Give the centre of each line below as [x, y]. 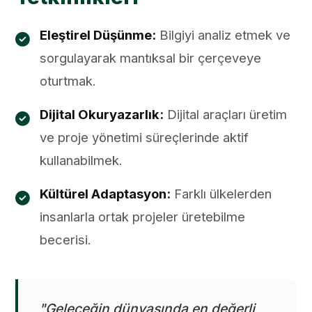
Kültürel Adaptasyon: [106, 194]
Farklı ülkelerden [221, 194]
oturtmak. [68, 81]
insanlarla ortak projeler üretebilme [143, 217]
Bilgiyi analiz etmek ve [224, 35]
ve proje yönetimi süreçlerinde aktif [145, 137]
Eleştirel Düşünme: [98, 35]
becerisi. [66, 240]
